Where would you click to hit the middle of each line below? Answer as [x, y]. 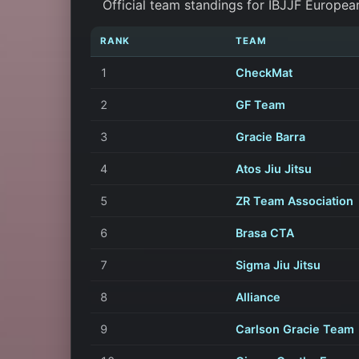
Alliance [258, 296]
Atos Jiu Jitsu [274, 168]
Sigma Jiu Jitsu [278, 264]
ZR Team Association [294, 200]
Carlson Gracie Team [295, 329]
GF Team [260, 104]
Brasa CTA [265, 232]
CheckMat [264, 72]
